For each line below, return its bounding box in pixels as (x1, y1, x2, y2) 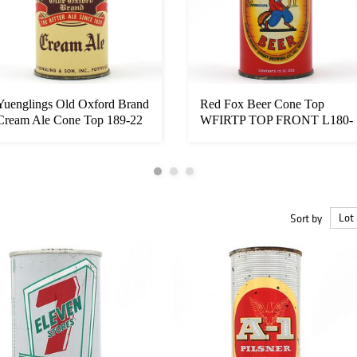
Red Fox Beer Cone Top (200, 97, 324, 112)
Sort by (290, 210, 322, 226)
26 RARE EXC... (200, 129, 290, 143)
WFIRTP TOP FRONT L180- (200, 113, 353, 127)
